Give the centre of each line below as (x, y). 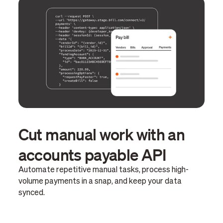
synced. (31, 193)
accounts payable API (92, 154)
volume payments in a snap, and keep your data (100, 181)
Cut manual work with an (102, 134)
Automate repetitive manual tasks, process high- (103, 170)
